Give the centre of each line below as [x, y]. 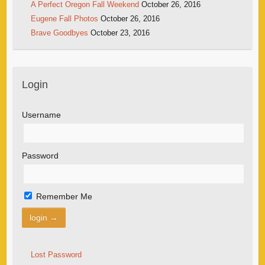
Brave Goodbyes [59, 33]
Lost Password [56, 254]
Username [41, 114]
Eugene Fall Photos [64, 18]
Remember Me [63, 196]
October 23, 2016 [120, 33]
